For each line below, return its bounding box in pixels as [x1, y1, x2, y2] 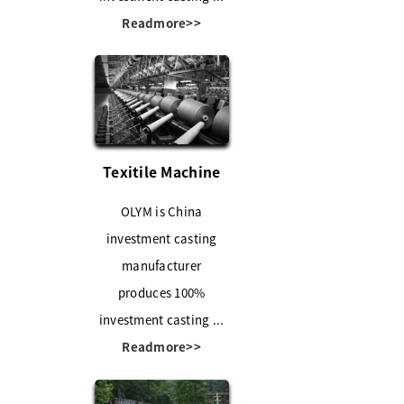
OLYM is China [120, 203, 203, 221]
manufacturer [122, 257, 202, 275]
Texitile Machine [103, 161, 221, 182]
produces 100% [117, 284, 206, 302]
